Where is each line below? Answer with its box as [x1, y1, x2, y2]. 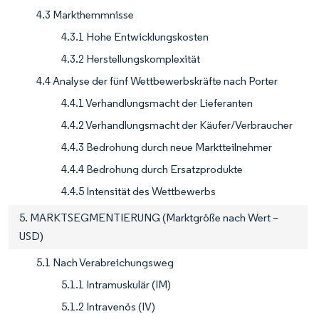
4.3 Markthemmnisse [36, 8, 134, 22]
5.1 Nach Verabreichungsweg [36, 256, 174, 270]
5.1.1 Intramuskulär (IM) [61, 278, 171, 292]
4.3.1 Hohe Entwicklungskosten [61, 30, 209, 44]
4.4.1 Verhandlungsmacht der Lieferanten [61, 96, 253, 110]
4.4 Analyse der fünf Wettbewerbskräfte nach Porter [36, 74, 278, 88]
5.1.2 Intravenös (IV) [61, 300, 155, 314]
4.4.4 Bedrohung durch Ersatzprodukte [61, 162, 243, 177]
